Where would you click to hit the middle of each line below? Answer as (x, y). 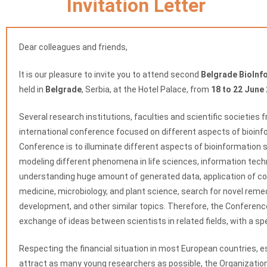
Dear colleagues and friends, (73, 47)
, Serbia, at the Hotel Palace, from (146, 89)
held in (32, 89)
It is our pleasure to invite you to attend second (110, 74)
